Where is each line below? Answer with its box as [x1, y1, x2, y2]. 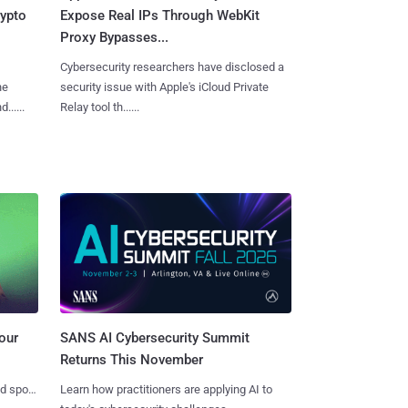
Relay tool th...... [59, 99, 139, 114]
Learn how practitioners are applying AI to [59, 382, 272, 397]
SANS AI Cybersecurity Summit [59, 330, 250, 347]
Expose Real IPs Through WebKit [59, 6, 260, 24]
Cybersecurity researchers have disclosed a [59, 59, 284, 74]
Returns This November [59, 352, 203, 369]
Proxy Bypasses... [59, 28, 168, 46]
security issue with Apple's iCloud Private [59, 79, 269, 94]
